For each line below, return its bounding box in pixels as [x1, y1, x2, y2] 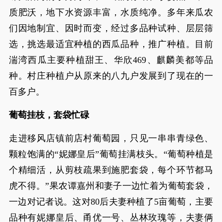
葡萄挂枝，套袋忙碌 [8, 110, 89, 120]
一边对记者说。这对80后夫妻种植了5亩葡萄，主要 [8, 197, 214, 207]
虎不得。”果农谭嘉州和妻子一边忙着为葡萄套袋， [8, 181, 214, 191]
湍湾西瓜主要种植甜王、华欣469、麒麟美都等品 [8, 55, 214, 65]
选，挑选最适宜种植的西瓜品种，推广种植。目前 [8, 39, 214, 49]
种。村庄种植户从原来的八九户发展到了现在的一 [8, 71, 214, 81]
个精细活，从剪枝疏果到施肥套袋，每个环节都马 [8, 165, 214, 175]
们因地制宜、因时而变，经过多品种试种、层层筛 [8, 23, 214, 33]
